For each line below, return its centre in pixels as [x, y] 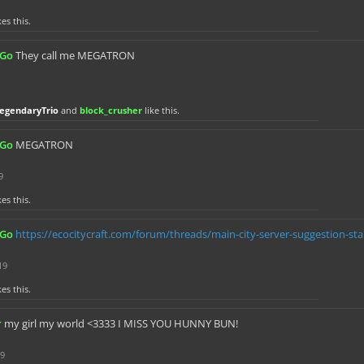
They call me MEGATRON [75, 55]
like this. [161, 110]
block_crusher [111, 110]
